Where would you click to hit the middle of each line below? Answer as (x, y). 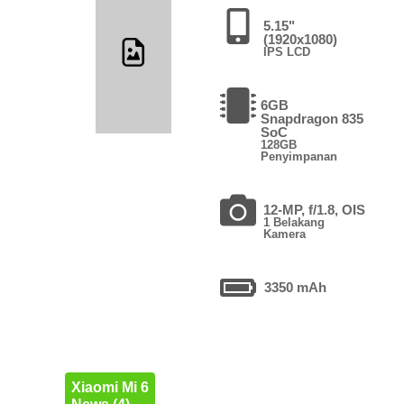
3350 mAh (295, 287)
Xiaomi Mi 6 (110, 387)
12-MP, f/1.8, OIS (315, 209)
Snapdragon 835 (312, 118)
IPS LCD (286, 51)
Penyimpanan (298, 156)
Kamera (285, 234)
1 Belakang (294, 222)
